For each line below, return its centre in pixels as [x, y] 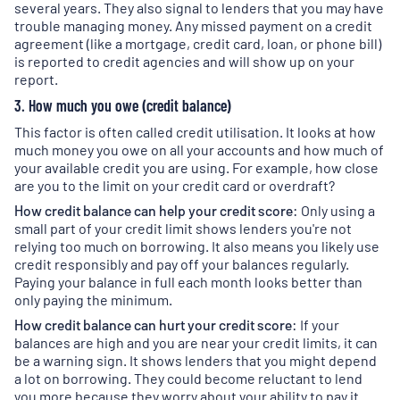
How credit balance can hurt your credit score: [156, 325]
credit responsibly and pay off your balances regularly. [182, 264]
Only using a [337, 210]
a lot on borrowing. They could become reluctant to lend [188, 378]
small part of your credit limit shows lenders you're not [183, 228]
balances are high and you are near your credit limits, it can [196, 342]
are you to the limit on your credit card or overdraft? [175, 185]
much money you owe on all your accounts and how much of [199, 150]
